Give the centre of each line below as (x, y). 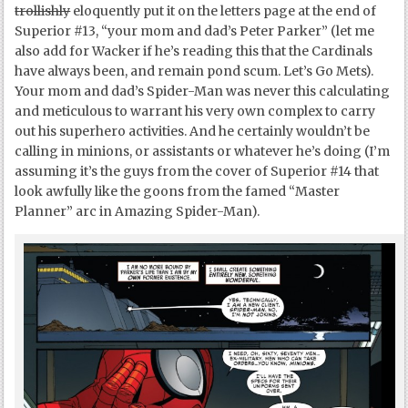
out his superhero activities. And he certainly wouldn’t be (193, 132)
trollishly (43, 11)
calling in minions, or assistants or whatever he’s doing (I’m (203, 152)
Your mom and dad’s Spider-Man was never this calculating (203, 92)
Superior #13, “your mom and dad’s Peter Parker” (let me (195, 31)
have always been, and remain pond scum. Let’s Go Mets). (194, 71)
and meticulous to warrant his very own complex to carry (195, 112)
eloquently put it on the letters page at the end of (224, 11)
